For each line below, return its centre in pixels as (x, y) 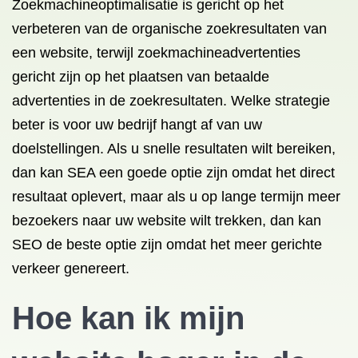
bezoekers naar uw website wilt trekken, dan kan (167, 221)
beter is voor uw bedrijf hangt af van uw (137, 125)
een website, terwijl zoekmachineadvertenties (156, 53)
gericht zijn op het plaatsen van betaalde (141, 77)
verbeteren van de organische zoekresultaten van (169, 29)
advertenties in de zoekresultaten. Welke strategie (171, 101)
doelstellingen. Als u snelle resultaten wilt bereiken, (174, 149)
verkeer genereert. (71, 268)
